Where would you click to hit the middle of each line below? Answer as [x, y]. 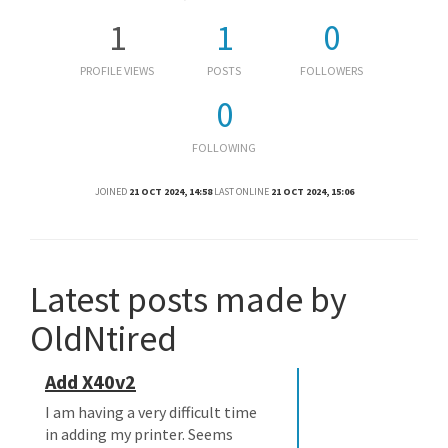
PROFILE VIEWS [117, 70]
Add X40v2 [90, 381]
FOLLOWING [224, 147]
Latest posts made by [188, 299]
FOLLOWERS [331, 70]
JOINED [110, 191]
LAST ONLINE [241, 191]
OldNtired [103, 338]
